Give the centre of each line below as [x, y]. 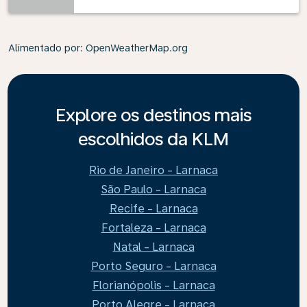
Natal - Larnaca [153, 247]
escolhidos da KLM [153, 139]
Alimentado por [44, 48]
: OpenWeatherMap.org [134, 48]
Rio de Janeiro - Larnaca [153, 170]
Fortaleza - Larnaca [153, 228]
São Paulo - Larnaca [153, 189]
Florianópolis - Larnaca [153, 285]
